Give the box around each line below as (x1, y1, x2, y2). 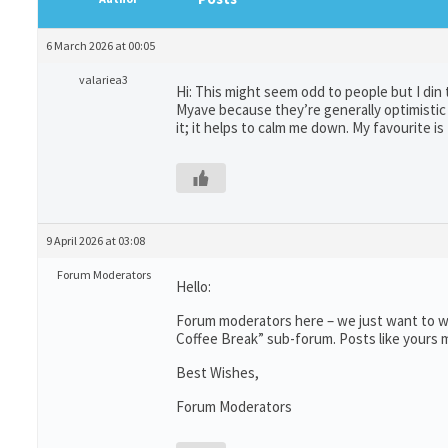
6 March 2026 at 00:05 (46, 38, 155, 53)
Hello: (176, 277, 211, 296)
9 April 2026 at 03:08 (46, 233, 145, 248)
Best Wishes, (176, 363, 259, 382)
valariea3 (79, 72, 128, 87)
